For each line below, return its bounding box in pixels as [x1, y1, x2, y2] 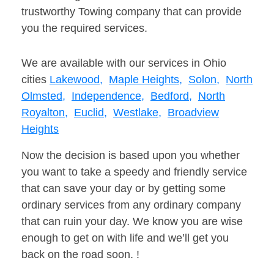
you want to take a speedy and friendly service [21, 166, 247, 179]
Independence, [72, 90, 144, 103]
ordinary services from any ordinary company [21, 199, 241, 212]
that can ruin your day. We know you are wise [21, 215, 243, 228]
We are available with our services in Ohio [21, 57, 226, 70]
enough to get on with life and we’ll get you [21, 232, 229, 245]
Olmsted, [21, 90, 65, 103]
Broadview [168, 106, 219, 119]
